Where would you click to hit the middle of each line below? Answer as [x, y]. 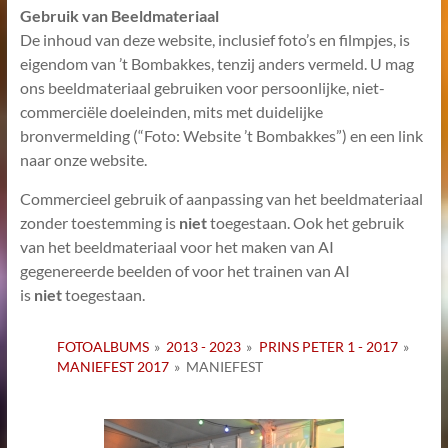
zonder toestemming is [99, 222]
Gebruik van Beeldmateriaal [119, 15]
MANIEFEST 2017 [112, 366]
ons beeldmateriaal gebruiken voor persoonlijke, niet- [202, 87]
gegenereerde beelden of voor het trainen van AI [184, 270]
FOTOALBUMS [102, 346]
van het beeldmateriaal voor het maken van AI [176, 246]
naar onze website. [84, 159]
